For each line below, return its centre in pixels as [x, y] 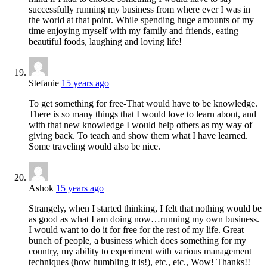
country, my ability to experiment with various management [140, 252]
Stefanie [44, 83]
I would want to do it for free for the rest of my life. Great [136, 230]
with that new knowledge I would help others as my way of [140, 125]
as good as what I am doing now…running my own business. [144, 219]
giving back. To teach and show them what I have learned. [138, 136]
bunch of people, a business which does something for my [137, 241]
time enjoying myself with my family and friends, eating [133, 31]
